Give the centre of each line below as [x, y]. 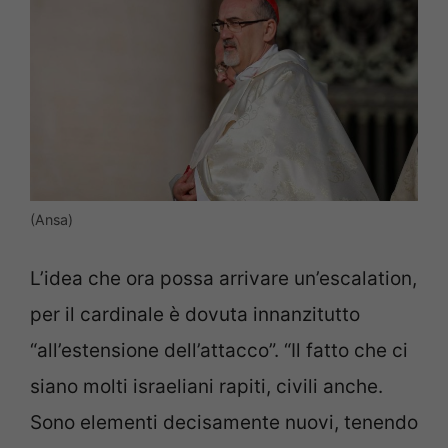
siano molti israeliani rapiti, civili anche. [206, 387]
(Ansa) [51, 219]
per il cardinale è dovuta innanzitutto [195, 315]
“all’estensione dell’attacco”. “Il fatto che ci [219, 351]
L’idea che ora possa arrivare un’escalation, [223, 279]
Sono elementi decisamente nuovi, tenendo [224, 423]
